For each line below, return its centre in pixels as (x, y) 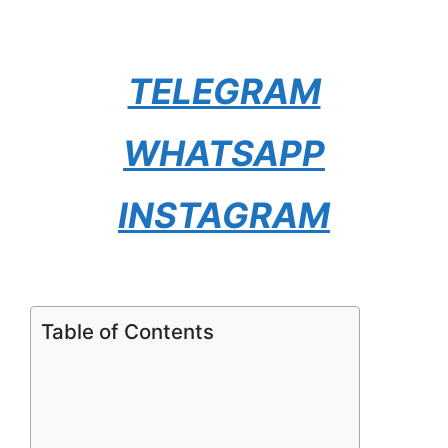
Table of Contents (127, 332)
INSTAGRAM (224, 214)
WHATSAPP (224, 152)
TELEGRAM (224, 90)
